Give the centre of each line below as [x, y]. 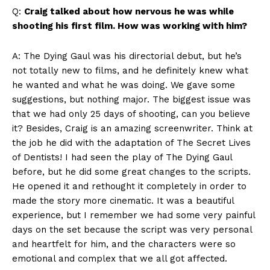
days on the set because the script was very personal [132, 230]
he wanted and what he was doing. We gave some [124, 85]
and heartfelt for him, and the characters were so [124, 244]
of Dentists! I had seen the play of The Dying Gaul [122, 158]
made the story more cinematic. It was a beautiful [123, 201]
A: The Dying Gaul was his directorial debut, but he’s [127, 56]
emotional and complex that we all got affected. [120, 259]
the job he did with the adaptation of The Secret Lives [131, 143]
